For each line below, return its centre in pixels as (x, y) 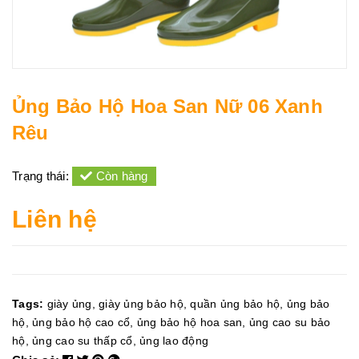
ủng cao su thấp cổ (83, 341)
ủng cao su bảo (290, 322)
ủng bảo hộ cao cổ (81, 322)
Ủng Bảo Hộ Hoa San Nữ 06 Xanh (167, 106)
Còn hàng (120, 176)
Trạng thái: (42, 176)
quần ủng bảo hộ (235, 304)
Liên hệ (54, 219)
